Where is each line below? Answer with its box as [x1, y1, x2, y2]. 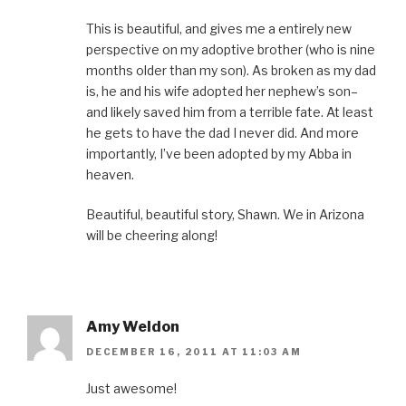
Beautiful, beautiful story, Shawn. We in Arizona [86, 206, 364, 222]
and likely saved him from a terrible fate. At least [86, 103, 373, 120]
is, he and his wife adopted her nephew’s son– [86, 82, 358, 99]
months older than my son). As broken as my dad [86, 62, 376, 78]
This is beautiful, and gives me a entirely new [86, 20, 352, 36]
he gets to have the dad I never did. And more [86, 124, 359, 140]
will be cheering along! [86, 227, 217, 243]
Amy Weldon [86, 317, 179, 335]
